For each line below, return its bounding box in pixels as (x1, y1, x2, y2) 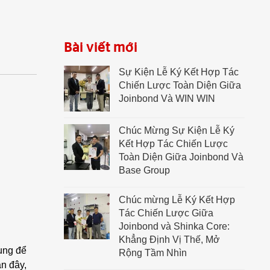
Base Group (119, 165, 170, 175)
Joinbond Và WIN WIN (119, 93, 215, 104)
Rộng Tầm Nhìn (119, 248, 187, 258)
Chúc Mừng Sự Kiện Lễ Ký (119, 125, 234, 136)
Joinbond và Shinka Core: (119, 221, 230, 231)
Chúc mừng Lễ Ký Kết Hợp (119, 195, 235, 205)
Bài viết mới (64, 41, 137, 54)
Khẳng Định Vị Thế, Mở (119, 234, 220, 245)
